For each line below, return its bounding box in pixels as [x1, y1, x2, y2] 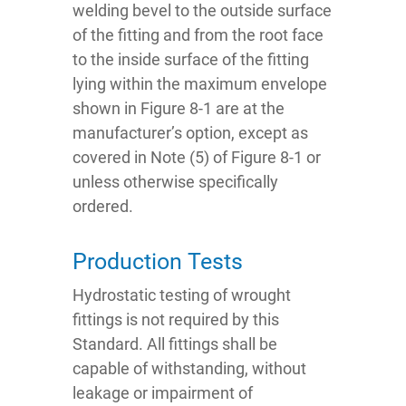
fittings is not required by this [72, 310, 279, 330]
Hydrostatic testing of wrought [72, 285, 291, 305]
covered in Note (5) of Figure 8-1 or [72, 148, 321, 168]
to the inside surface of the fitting [72, 50, 309, 70]
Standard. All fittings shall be [72, 334, 277, 354]
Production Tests [72, 248, 243, 275]
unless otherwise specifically [72, 172, 278, 192]
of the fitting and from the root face [72, 25, 324, 45]
